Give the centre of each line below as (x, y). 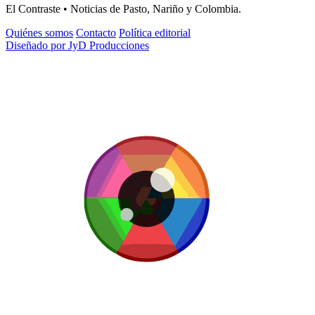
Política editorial (155, 32)
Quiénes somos (39, 32)
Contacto (96, 32)
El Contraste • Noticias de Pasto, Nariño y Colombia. (123, 8)
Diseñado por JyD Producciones (77, 45)
